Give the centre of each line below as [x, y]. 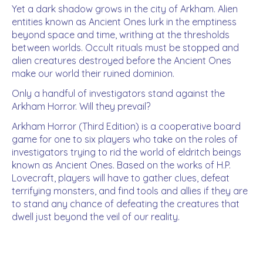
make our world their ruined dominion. [93, 73]
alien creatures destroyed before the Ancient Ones [122, 60]
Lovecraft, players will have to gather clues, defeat [121, 178]
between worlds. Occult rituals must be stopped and [125, 47]
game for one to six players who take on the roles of [125, 139]
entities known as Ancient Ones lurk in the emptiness [124, 21]
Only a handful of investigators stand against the [118, 93]
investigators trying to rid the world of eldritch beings [127, 152]
